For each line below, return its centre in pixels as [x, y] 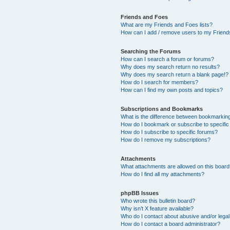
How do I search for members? [160, 82]
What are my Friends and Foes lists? [167, 24]
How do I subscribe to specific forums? [169, 132]
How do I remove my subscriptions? [166, 139]
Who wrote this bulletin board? [158, 200]
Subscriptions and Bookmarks [162, 109]
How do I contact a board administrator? [171, 224]
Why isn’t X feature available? [157, 208]
